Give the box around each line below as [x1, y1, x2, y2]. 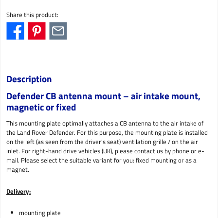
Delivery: [6, 186, 31, 196]
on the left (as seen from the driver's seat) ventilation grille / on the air [6, 137, 198, 147]
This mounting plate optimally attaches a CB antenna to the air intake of [6, 118, 203, 128]
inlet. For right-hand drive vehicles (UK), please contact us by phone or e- [6, 146, 204, 156]
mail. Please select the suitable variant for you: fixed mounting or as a [6, 155, 197, 165]
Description [6, 71, 52, 86]
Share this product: [6, 9, 58, 19]
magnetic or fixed [6, 100, 76, 114]
